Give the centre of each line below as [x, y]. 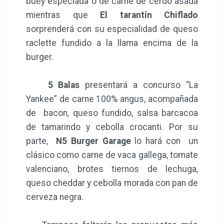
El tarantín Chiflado [143, 15]
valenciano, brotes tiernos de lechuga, [112, 169]
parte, [39, 141]
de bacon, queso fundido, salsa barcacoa [112, 113]
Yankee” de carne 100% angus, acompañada [112, 99]
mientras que [57, 15]
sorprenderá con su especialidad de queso [112, 29]
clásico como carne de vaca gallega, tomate [112, 155]
